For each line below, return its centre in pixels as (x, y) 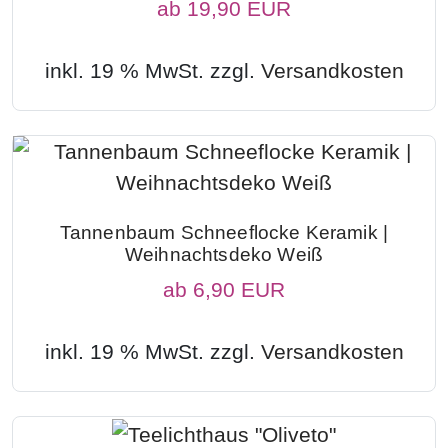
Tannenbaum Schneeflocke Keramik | (224, 232)
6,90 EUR (239, 289)
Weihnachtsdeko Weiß (224, 254)
